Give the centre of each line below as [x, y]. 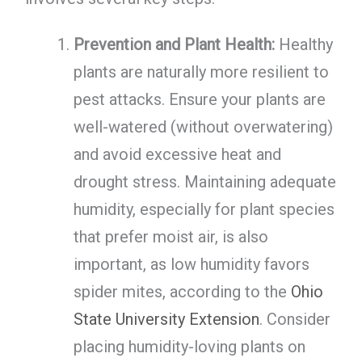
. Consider [295, 319]
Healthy [303, 44]
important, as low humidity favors [191, 264]
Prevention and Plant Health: [174, 44]
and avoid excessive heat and [177, 154]
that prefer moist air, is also [170, 236]
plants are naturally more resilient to [201, 72]
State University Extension [166, 319]
